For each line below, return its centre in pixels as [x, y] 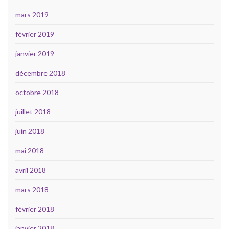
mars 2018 [32, 190]
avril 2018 [31, 170]
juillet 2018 [33, 112]
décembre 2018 [40, 73]
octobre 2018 [37, 93]
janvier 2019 [35, 54]
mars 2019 [32, 15]
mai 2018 [30, 151]
